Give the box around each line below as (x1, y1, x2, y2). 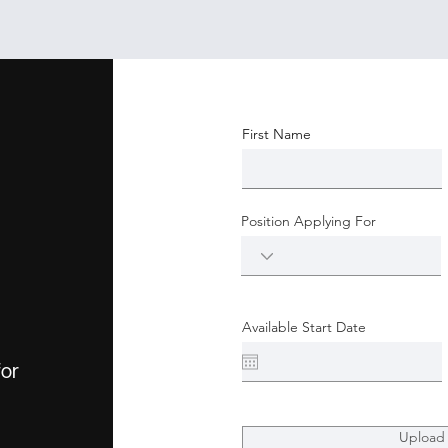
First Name (241, 125, 311, 143)
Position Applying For (240, 212, 376, 230)
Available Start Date (241, 318, 366, 336)
